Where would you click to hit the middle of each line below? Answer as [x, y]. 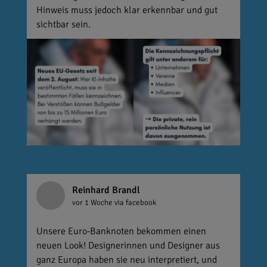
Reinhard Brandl [106, 190]
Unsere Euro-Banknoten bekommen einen [121, 232]
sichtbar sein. [63, 25]
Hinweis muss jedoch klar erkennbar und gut [127, 10]
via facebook [135, 202]
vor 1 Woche [93, 202]
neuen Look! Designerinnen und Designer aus [128, 246]
